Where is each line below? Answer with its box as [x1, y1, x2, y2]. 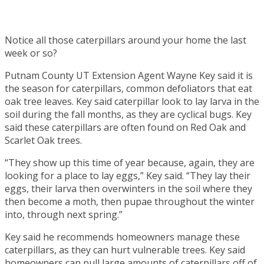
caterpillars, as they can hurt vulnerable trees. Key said [5, 243, 245, 256]
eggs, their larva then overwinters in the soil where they [5, 181, 252, 195]
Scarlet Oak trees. [5, 133, 82, 147]
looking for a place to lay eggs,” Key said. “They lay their [5, 169, 250, 182]
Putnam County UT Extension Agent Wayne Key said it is [5, 68, 253, 82]
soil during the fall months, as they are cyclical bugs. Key [5, 107, 252, 121]
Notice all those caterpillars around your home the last [5, 33, 246, 47]
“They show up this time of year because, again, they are [5, 156, 255, 169]
